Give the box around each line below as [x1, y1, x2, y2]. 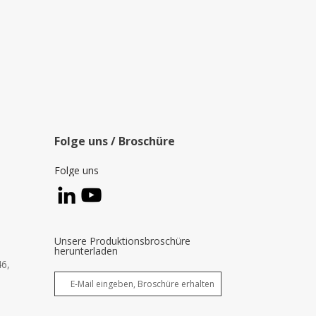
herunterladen [54, 244, 119, 257]
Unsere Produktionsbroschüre [54, 234, 191, 248]
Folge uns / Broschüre [54, 133, 178, 149]
